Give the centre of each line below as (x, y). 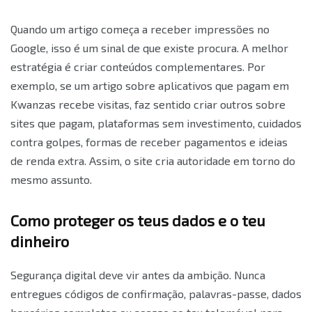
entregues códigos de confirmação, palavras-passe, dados (156, 293)
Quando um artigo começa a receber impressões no (140, 29)
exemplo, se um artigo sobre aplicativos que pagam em (150, 85)
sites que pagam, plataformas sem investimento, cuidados (156, 123)
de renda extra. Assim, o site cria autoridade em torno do (153, 160)
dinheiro (40, 241)
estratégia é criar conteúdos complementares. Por (138, 66)
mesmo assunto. (51, 179)
